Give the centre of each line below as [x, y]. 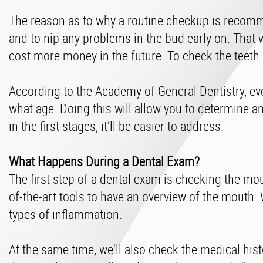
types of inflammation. [65, 214]
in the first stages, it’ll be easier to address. [116, 126]
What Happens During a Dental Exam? [104, 161]
